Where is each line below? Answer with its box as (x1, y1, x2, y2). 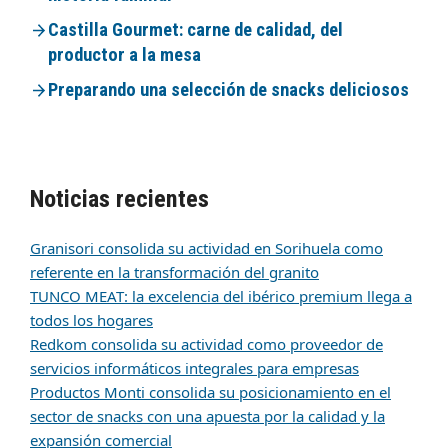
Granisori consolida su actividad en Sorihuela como (30, 237, 383, 258)
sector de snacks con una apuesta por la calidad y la (30, 405, 385, 426)
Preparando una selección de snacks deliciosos (48, 78, 410, 101)
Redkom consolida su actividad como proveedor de (30, 333, 383, 354)
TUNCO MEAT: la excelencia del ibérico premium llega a (30, 285, 412, 306)
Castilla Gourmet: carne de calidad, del (48, 18, 344, 41)
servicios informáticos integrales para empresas (30, 357, 359, 378)
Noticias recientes (30, 184, 209, 213)
